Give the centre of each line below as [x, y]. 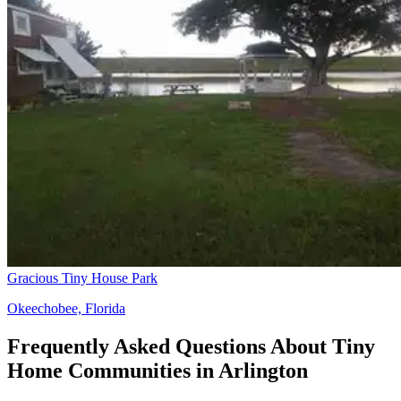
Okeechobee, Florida [66, 308]
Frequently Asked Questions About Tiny [191, 346]
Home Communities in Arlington [158, 370]
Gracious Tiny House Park [82, 277]
